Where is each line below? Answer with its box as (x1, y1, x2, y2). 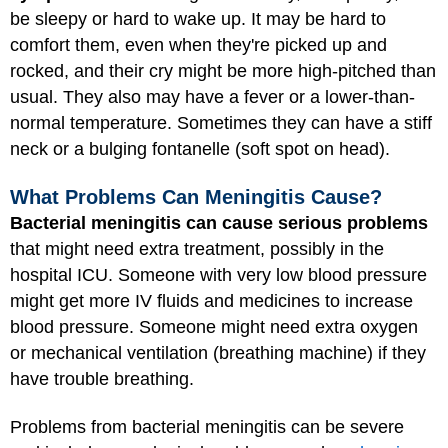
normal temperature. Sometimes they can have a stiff (10, 113, 432, 133)
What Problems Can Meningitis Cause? (10, 185, 382, 208)
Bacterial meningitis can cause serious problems (10, 212, 428, 233)
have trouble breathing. (10, 368, 194, 389)
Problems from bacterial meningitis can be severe (10, 417, 404, 437)
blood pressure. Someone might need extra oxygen (10, 316, 418, 337)
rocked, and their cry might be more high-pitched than (10, 61, 436, 81)
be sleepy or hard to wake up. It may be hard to (10, 9, 386, 29)
